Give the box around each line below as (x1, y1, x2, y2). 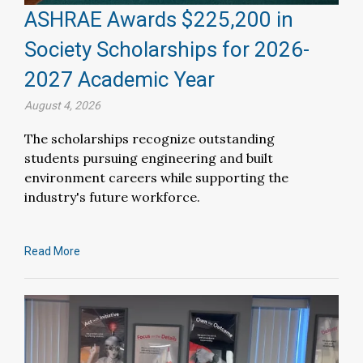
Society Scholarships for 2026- (24, 37, 310, 62)
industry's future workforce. (24, 189, 200, 206)
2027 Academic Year (24, 67, 215, 92)
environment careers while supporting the (24, 169, 288, 186)
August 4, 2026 (24, 99, 100, 113)
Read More (24, 245, 80, 258)
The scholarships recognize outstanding (24, 130, 275, 147)
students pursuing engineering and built (24, 150, 273, 167)
